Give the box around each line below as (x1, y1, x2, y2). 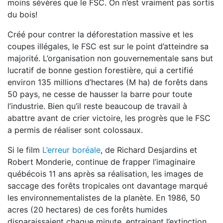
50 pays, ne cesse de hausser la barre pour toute (7, 89, 192, 99)
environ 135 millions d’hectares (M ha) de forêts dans (7, 77, 208, 87)
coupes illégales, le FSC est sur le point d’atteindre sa (7, 41, 209, 51)
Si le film (7, 145, 42, 155)
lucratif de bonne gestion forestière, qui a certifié (7, 65, 193, 75)
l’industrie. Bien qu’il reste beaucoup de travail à (7, 101, 187, 111)
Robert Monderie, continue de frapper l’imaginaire (7, 157, 195, 167)
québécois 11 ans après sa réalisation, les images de (7, 169, 203, 179)
